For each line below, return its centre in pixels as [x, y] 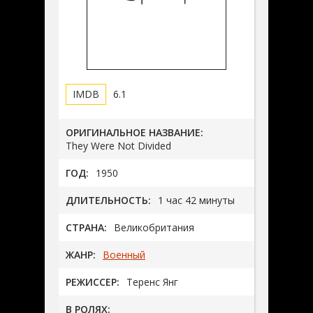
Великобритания [154, 227]
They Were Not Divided [118, 145]
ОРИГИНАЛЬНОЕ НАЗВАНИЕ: [134, 132]
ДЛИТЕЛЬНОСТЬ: [108, 200]
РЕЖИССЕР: [93, 282]
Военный [124, 254]
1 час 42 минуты [196, 200]
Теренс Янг [152, 282]
